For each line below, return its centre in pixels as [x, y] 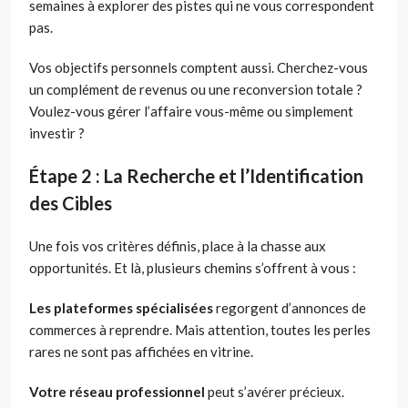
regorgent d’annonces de [290, 308]
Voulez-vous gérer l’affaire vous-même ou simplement [191, 112]
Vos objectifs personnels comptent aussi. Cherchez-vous [199, 68]
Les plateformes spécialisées [121, 308]
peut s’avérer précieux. [275, 392]
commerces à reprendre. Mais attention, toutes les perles [200, 330]
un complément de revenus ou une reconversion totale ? [196, 90]
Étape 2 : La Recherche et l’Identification [196, 176]
